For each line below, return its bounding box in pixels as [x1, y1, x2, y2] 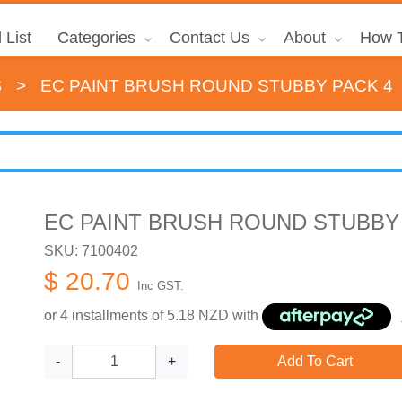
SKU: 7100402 [44, 242, 138, 258]
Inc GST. [137, 278, 184, 293]
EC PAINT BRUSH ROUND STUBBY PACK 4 [40, 76, 394, 96]
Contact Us [169, 29, 249, 47]
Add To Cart [276, 353, 353, 369]
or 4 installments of [44, 308, 167, 324]
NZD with [195, 308, 262, 324]
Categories [57, 29, 135, 47]
